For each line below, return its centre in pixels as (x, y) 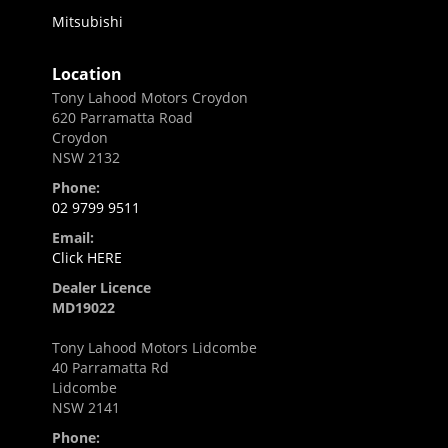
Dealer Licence (101, 288)
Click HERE (87, 258)
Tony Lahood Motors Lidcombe (154, 348)
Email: (73, 238)
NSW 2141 (86, 408)
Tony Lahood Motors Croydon (150, 98)
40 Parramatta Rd (110, 368)
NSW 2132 (86, 158)
